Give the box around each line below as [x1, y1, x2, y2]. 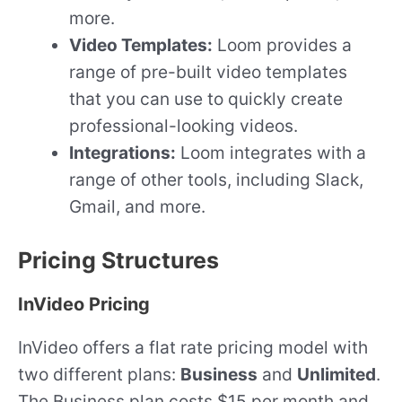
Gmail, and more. [69, 196, 206, 218]
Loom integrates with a [176, 142, 367, 164]
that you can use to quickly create [69, 88, 344, 110]
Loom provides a [213, 34, 353, 57]
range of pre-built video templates [69, 61, 348, 83]
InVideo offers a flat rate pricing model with [18, 336, 368, 358]
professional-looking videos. [69, 115, 299, 137]
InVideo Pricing [18, 293, 150, 315]
